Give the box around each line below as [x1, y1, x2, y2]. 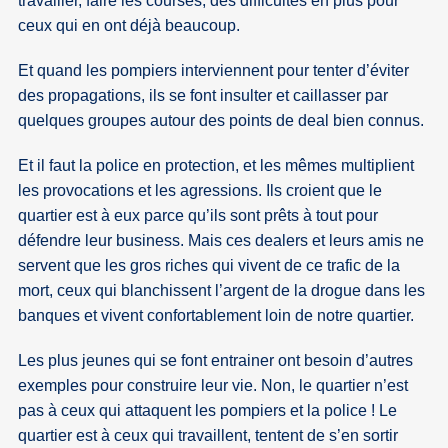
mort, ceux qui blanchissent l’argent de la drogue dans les [18, 281, 426, 299]
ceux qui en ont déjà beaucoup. [18, 16, 241, 34]
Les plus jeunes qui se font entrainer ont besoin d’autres [18, 351, 414, 369]
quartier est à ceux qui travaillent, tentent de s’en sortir [18, 426, 399, 444]
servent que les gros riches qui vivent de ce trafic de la [18, 256, 401, 274]
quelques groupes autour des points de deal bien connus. [18, 111, 425, 129]
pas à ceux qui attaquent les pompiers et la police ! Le [18, 401, 398, 419]
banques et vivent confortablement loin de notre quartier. [18, 306, 415, 324]
